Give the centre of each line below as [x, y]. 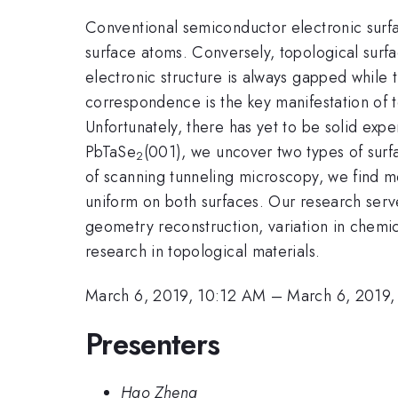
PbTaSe [111, 151]
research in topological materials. [203, 251]
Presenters [153, 344]
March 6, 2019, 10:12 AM [176, 296]
